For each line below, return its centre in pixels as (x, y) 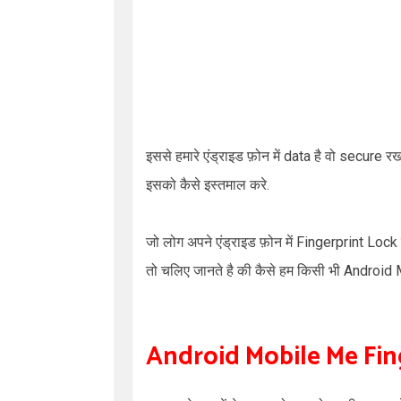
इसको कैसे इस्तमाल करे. (208, 185)
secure (363, 156)
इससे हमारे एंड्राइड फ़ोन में (215, 156)
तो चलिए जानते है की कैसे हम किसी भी (245, 271)
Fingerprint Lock (347, 242)
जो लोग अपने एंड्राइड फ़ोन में (221, 242)
